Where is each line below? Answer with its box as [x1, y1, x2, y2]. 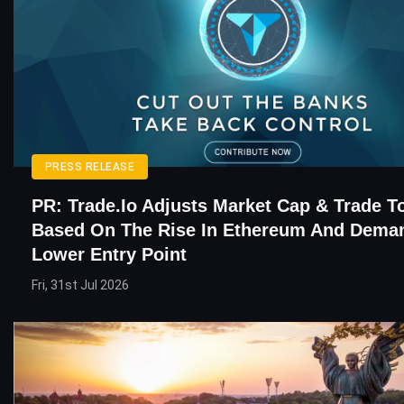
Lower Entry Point [32, 244, 187, 264]
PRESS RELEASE [45, 161, 135, 173]
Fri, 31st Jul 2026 [32, 278, 129, 292]
